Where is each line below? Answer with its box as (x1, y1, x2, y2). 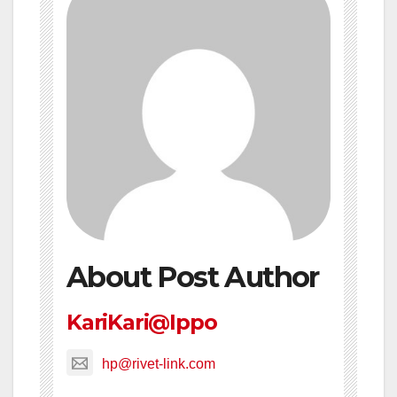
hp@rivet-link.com (102, 356, 215, 372)
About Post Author (66, 260, 319, 295)
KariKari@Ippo (66, 309, 217, 336)
